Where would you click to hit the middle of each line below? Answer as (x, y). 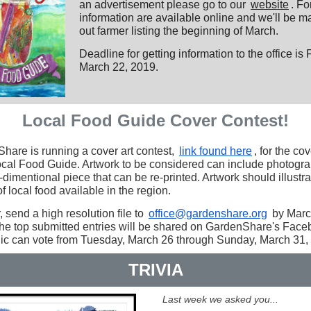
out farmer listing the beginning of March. (179, 31)
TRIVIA (155, 270)
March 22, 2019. (119, 67)
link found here (216, 151)
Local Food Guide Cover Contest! (155, 120)
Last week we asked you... (220, 299)
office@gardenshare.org (208, 213)
